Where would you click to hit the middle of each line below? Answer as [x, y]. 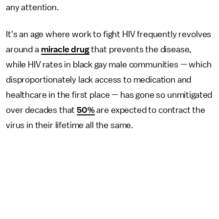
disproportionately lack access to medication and [99, 80]
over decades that [42, 110]
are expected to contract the [150, 110]
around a [23, 49]
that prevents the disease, [140, 49]
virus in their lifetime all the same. [70, 125]
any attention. [32, 7]
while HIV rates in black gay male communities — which [109, 65]
